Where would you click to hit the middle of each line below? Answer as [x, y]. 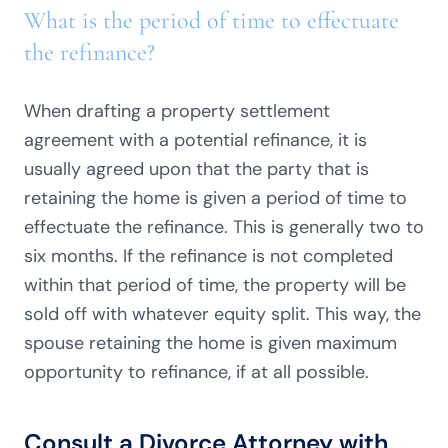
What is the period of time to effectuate [211, 20]
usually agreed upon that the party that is [196, 169]
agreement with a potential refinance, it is [195, 140]
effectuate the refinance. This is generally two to [224, 227]
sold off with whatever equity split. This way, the [222, 314]
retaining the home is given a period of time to [215, 198]
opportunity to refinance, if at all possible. [196, 372]
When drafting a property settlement [177, 111]
